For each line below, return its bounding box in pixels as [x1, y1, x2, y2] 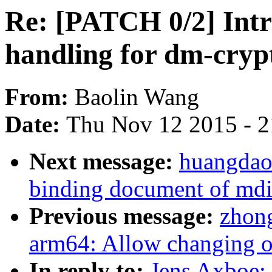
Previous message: [29, 203, 220, 229]
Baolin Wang [75, 84, 199, 110]
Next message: [29, 148, 179, 175]
